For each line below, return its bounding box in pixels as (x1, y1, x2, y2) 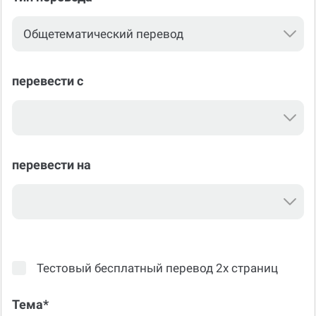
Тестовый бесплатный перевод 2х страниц (37, 260, 278, 275)
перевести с (12, 73, 83, 89)
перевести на (12, 157, 91, 173)
